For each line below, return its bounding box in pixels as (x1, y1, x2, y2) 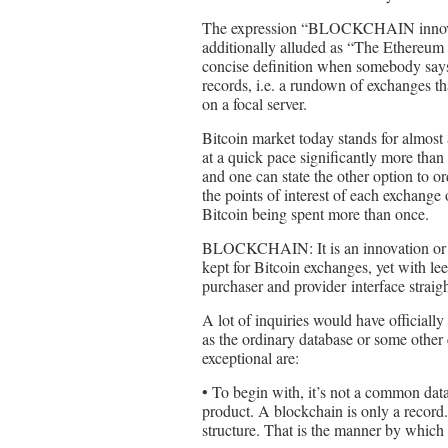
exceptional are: (202, 347, 299, 368)
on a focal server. (202, 93, 307, 114)
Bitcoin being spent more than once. (202, 203, 429, 224)
